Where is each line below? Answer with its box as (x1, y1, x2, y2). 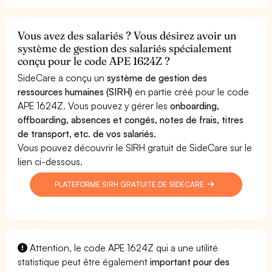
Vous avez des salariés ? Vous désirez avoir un (18, 28, 237, 42)
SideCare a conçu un (18, 71, 107, 84)
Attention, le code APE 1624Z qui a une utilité (27, 241, 219, 254)
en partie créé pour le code (132, 85, 250, 98)
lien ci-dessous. (18, 155, 83, 168)
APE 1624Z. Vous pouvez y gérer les (18, 99, 171, 112)
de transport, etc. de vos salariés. (18, 127, 157, 140)
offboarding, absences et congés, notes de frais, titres (18, 113, 244, 126)
